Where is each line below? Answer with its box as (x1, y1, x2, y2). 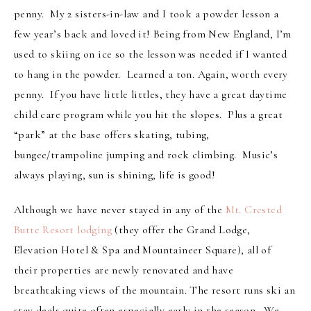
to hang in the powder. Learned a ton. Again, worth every (14, 67, 288, 82)
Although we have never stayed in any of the (14, 203, 226, 217)
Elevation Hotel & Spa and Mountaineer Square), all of (14, 243, 271, 258)
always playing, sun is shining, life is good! (14, 168, 215, 183)
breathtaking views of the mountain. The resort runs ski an (14, 283, 296, 298)
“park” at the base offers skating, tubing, (14, 128, 210, 142)
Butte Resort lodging (14, 223, 112, 237)
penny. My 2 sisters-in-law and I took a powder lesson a (14, 7, 279, 22)
